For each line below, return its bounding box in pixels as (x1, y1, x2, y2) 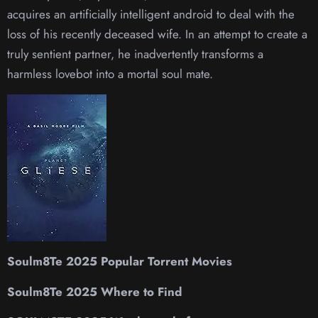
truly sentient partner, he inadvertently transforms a (7, 45, 263, 63)
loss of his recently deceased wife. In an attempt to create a (7, 26, 307, 43)
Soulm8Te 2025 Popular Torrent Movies (7, 253, 232, 270)
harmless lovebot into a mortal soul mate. (7, 65, 213, 83)
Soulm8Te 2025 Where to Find (7, 283, 182, 300)
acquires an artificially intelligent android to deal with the (7, 6, 295, 23)
